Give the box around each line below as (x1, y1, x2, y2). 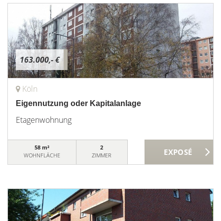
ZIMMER (92, 151, 112, 159)
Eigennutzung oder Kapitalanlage (16, 99, 141, 108)
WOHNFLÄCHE (23, 151, 60, 159)
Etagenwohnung (16, 114, 72, 125)
